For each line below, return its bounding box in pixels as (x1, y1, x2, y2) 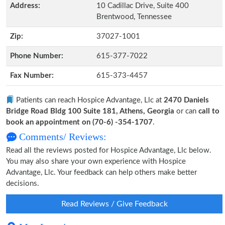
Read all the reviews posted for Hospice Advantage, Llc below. (6, 147, 211, 154)
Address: (10, 2, 40, 10)
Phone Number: (10, 52, 63, 60)
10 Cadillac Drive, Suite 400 (96, 2, 189, 10)
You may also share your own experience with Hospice (6, 158, 186, 165)
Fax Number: (10, 72, 54, 79)
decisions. (6, 180, 39, 187)
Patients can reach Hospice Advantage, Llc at (14, 96, 164, 104)
